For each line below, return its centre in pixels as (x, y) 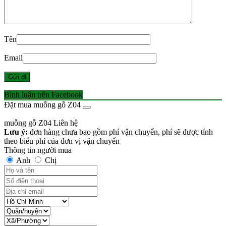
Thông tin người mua (38, 150)
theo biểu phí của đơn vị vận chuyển (62, 141)
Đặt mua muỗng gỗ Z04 (42, 104)
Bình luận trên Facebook (43, 94)
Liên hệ (66, 123)
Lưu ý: (16, 132)
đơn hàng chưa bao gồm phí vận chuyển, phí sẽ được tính (120, 132)
